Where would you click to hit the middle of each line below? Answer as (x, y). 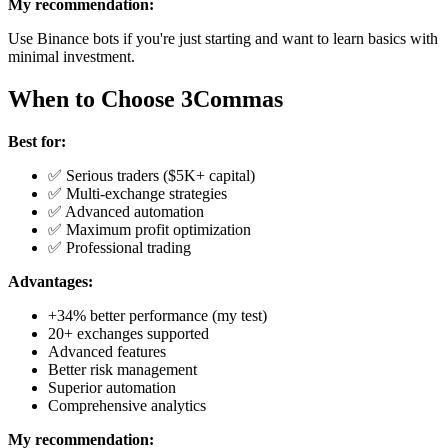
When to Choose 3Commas (145, 98)
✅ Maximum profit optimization (149, 229)
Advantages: (50, 281)
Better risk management (122, 369)
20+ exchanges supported (128, 333)
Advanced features (107, 351)
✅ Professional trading (119, 247)
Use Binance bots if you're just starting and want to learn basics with (223, 38)
